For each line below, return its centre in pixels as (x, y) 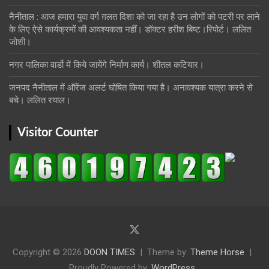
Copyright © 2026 (48, 252)
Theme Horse (217, 252)
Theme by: (169, 252)
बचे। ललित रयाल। (40, 100)
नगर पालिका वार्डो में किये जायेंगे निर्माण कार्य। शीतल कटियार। (107, 65)
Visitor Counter (58, 132)
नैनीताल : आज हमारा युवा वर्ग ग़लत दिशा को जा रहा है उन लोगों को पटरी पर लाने (134, 17)
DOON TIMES (110, 252)
